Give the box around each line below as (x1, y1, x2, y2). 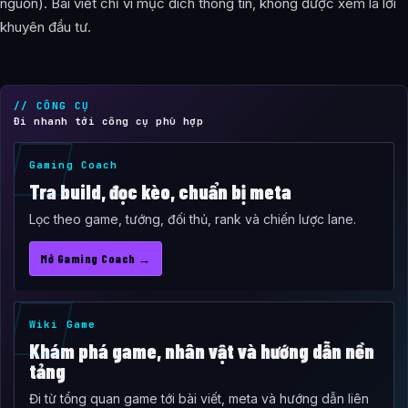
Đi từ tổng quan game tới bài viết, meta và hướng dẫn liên (29, 390, 369, 406)
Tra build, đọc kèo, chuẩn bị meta (29, 178, 291, 203)
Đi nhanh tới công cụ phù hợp (14, 114, 204, 127)
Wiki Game (29, 317, 96, 331)
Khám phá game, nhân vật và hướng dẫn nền (29, 338, 374, 362)
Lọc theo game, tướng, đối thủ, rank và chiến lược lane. (29, 210, 356, 227)
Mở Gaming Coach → (40, 250, 151, 266)
